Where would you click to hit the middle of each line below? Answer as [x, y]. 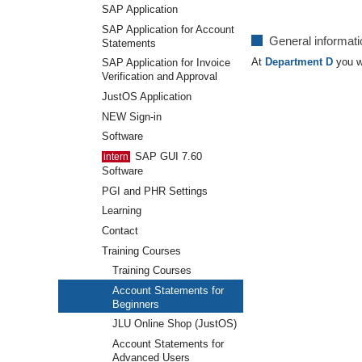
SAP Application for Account [168, 29]
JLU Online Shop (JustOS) [174, 324]
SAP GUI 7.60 [166, 156]
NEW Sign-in [131, 116]
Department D [299, 61]
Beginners [135, 304]
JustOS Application [146, 96]
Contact [120, 230]
